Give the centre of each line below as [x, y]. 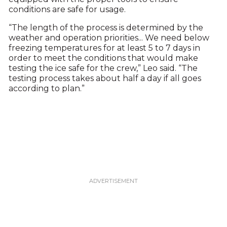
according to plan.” [46, 88]
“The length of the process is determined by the [106, 28]
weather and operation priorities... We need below [109, 38]
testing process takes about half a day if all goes [105, 78]
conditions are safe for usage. [67, 9]
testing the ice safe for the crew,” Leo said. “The [103, 68]
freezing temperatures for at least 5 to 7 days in [104, 48]
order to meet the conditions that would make [103, 58]
